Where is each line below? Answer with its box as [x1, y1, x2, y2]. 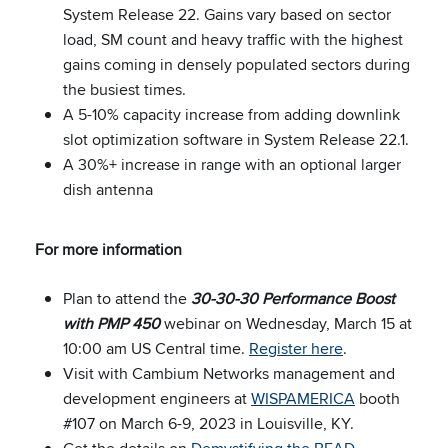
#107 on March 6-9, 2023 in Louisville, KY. [63, 412, 354, 435]
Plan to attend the [63, 287, 191, 310]
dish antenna [63, 178, 153, 201]
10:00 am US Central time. [63, 337, 249, 360]
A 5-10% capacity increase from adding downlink [63, 103, 400, 126]
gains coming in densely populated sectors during [63, 53, 410, 76]
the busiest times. [63, 78, 186, 101]
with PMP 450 [63, 312, 160, 335]
